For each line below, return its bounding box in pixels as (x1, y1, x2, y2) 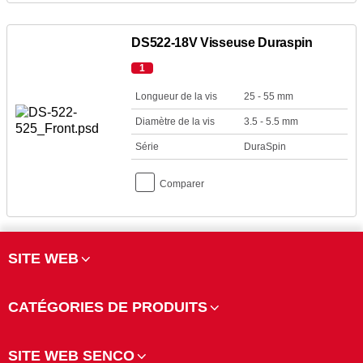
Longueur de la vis (135, 91, 218, 102)
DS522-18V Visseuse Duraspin (131, 36, 313, 49)
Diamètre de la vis (135, 116, 216, 127)
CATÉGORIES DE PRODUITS (8, 299, 207, 315)
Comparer (160, 178, 205, 190)
